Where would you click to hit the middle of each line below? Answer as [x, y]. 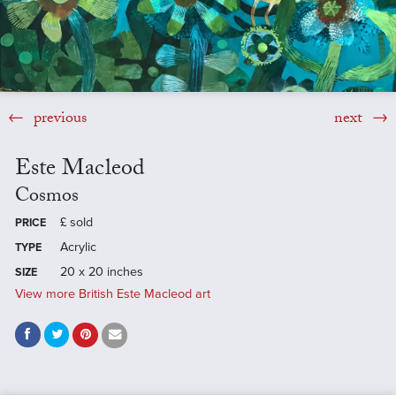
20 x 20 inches [101, 271]
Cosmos [46, 197]
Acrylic [78, 247]
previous [57, 119]
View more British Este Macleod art [112, 293]
